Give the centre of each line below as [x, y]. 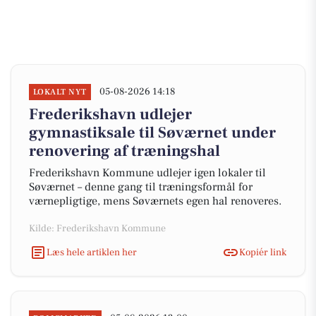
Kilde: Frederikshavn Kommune [97, 229]
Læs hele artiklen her [92, 252]
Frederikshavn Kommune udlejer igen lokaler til [147, 173]
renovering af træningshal [124, 151]
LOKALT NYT [60, 92]
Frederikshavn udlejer [110, 114]
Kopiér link [263, 252]
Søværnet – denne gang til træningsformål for [141, 187]
